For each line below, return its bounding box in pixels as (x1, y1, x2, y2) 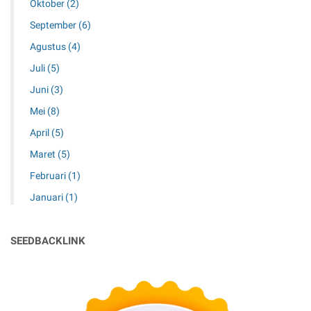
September (29, 19, 78, 31)
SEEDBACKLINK (10, 235, 85, 248)
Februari (29, 170, 68, 182)
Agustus (29, 41, 68, 53)
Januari (29, 192, 65, 203)
